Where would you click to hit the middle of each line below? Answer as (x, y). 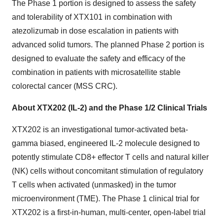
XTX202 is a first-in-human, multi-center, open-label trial (109, 213)
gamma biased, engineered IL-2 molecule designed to (106, 144)
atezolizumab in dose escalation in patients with (95, 31)
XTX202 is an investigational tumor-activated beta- (100, 130)
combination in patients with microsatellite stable (96, 73)
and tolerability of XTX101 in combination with (92, 17)
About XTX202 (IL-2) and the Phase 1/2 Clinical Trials (110, 108)
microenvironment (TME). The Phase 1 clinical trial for (106, 199)
